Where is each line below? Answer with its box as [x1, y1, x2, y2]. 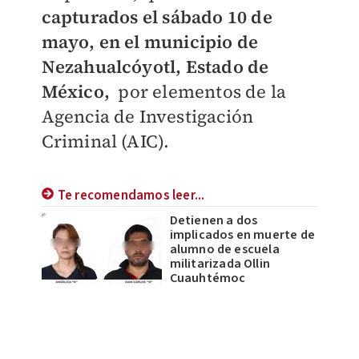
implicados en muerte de [169, 226, 316, 244]
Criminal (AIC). [41, 129, 174, 153]
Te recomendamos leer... [57, 186, 205, 205]
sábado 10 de [162, 5, 272, 29]
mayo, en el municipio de [41, 30, 259, 54]
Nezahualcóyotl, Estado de [41, 54, 269, 79]
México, [41, 79, 110, 103]
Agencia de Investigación [41, 104, 254, 128]
